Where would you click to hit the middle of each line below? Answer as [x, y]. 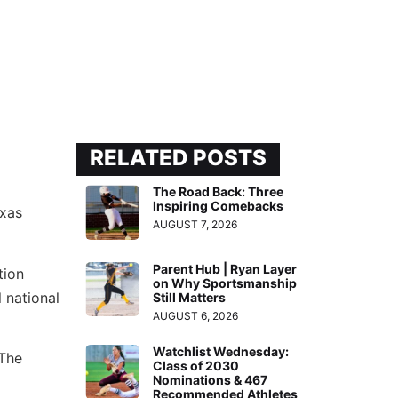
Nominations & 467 [211, 379]
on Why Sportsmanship [225, 283]
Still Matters [190, 297]
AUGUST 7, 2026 [195, 225]
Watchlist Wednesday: [221, 351]
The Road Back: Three [219, 192]
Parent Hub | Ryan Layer [225, 268]
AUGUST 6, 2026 [196, 315]
